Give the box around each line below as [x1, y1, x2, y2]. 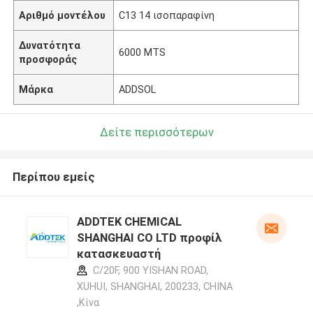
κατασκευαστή [76, 247, 161, 261]
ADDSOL [119, 83, 156, 95]
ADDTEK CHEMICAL [76, 214, 182, 229]
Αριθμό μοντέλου [19, 9, 106, 21]
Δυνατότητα [19, 39, 81, 51]
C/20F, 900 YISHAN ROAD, [89, 265, 208, 277]
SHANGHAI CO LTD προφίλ [76, 231, 222, 245]
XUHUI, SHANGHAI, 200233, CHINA [76, 281, 233, 293]
